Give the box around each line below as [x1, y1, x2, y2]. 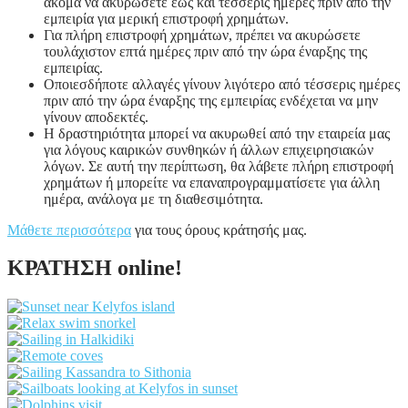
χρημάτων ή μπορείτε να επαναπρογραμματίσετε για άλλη [44, 174, 380, 190]
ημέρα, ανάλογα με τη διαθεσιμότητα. [44, 190, 263, 207]
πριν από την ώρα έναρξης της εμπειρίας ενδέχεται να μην [44, 92, 378, 108]
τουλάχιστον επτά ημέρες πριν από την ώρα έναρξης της [44, 43, 367, 59]
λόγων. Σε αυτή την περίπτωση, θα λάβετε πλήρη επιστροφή [44, 158, 393, 174]
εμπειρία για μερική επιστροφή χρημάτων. [44, 10, 289, 26]
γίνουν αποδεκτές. [44, 108, 148, 125]
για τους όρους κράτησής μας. [131, 221, 307, 238]
